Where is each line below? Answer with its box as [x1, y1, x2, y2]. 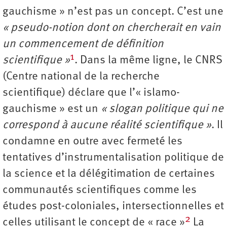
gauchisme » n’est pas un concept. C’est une [3, 6, 223, 18]
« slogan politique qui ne [101, 103, 223, 116]
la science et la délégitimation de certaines [3, 168, 215, 180]
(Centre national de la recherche [3, 71, 160, 83]
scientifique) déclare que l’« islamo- [3, 87, 180, 99]
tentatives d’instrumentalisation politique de [3, 152, 224, 164]
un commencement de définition [3, 39, 164, 51]
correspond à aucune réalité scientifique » [3, 120, 211, 132]
